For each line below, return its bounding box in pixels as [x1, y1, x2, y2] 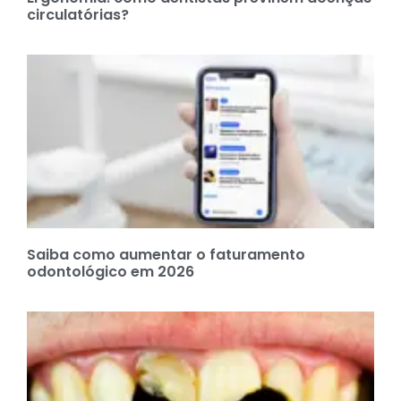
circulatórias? [27, 4, 129, 25]
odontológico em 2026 [27, 260, 194, 282]
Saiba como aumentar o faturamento [27, 243, 305, 265]
